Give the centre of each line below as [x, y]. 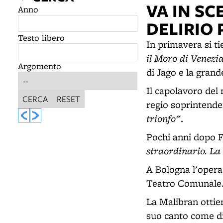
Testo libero [41, 38]
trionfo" [164, 118]
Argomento [40, 66]
